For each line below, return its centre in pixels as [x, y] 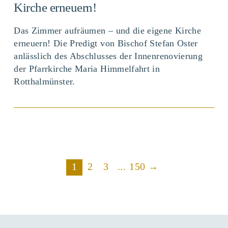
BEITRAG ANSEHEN [114, 122]
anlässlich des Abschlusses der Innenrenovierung [108, 56]
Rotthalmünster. [45, 81]
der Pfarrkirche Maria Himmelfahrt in [87, 68]
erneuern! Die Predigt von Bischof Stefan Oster [106, 43]
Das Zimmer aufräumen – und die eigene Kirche [108, 30]
